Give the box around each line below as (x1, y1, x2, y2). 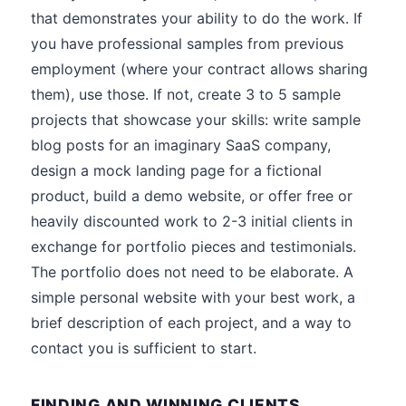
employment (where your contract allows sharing (31, 60, 368, 78)
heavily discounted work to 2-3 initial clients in (31, 212, 353, 230)
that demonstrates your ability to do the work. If (31, 9, 362, 27)
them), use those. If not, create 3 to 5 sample (31, 85, 341, 103)
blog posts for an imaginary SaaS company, (31, 136, 331, 154)
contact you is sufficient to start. (31, 339, 256, 357)
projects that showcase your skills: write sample (31, 111, 361, 129)
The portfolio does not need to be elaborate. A (31, 263, 353, 281)
